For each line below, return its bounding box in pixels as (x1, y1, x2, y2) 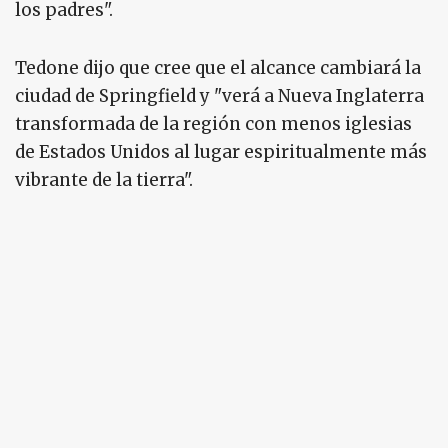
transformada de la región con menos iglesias (15, 113, 412, 136)
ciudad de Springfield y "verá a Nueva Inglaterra (15, 85, 424, 108)
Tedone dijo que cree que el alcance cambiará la (15, 57, 421, 80)
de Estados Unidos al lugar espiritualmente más (15, 141, 427, 164)
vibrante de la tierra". (15, 169, 197, 192)
